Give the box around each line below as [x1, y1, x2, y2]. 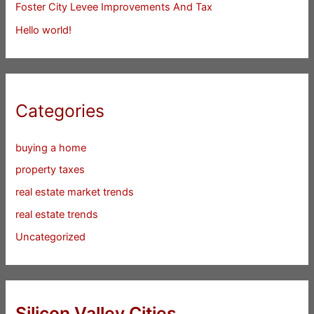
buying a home [15, 141, 87, 154]
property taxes [15, 163, 86, 177]
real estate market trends [15, 186, 135, 199]
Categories [15, 100, 105, 122]
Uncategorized [15, 231, 86, 244]
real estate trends [15, 208, 99, 221]
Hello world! [15, 23, 72, 36]
